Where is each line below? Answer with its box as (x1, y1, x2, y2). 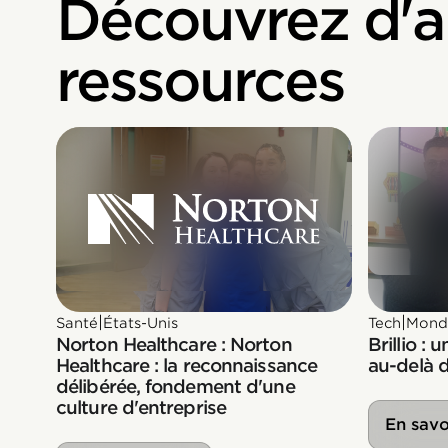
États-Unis (103, 314, 178, 331)
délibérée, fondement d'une (56, 375, 295, 397)
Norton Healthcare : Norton (56, 333, 292, 355)
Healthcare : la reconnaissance (56, 354, 318, 376)
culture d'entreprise (56, 396, 227, 418)
